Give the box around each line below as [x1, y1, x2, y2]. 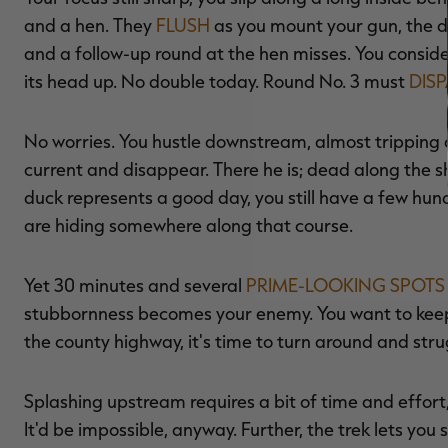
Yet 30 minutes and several [24, 273, 246, 296]
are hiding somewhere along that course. [24, 213, 353, 236]
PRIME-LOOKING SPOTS [246, 273, 445, 296]
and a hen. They [24, 13, 156, 36]
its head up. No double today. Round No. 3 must [24, 69, 409, 92]
